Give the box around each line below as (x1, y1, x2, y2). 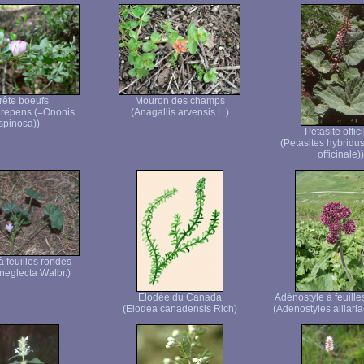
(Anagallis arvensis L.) (130, 106, 229, 118)
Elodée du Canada (137, 292, 222, 303)
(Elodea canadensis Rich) (122, 303, 237, 314)
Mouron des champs (134, 95, 225, 106)
